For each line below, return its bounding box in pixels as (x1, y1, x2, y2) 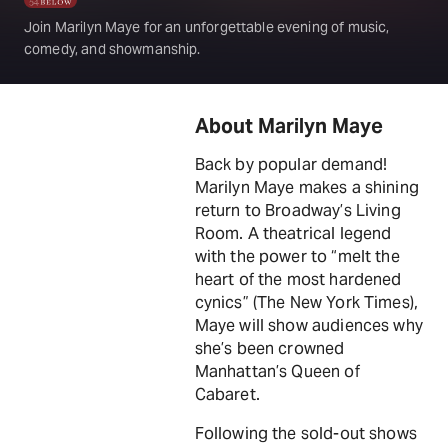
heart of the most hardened (194, 269, 402, 290)
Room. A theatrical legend (194, 223, 392, 244)
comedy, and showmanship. (24, 40, 201, 58)
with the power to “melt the (194, 246, 400, 267)
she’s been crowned (194, 338, 345, 359)
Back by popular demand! (194, 154, 388, 175)
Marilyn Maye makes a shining (194, 177, 419, 198)
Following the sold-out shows (194, 423, 417, 444)
